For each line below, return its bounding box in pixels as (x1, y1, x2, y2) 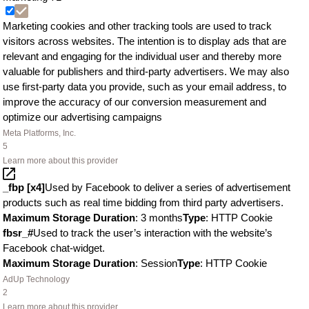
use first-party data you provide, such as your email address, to (3, 81, 286, 92)
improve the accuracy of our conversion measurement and (3, 96, 266, 108)
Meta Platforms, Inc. (3, 128, 76, 138)
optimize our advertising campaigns (3, 111, 162, 123)
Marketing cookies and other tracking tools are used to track (3, 20, 272, 32)
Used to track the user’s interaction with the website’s (33, 227, 272, 239)
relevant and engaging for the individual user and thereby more (3, 50, 281, 62)
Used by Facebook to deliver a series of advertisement (45, 181, 290, 193)
